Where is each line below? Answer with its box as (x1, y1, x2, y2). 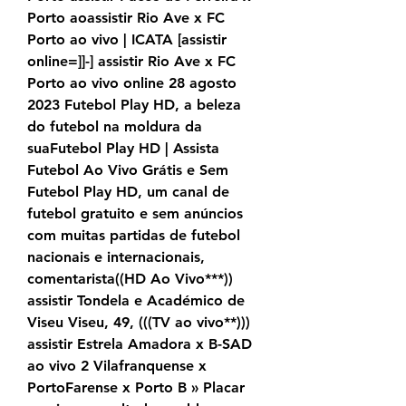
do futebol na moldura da (27, 118, 202, 136)
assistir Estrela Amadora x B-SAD (27, 335, 252, 353)
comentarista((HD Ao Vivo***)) (27, 270, 233, 288)
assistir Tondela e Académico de (27, 292, 245, 310)
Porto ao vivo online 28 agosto (27, 74, 237, 92)
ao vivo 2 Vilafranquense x (27, 357, 207, 375)
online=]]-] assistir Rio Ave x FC (27, 53, 236, 71)
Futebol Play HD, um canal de (27, 183, 229, 201)
